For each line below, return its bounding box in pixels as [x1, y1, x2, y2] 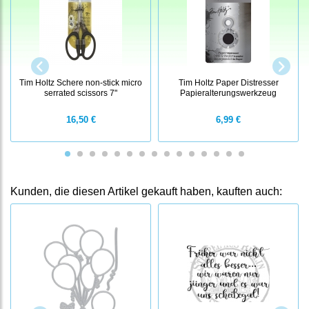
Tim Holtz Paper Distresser [178, 78, 279, 88]
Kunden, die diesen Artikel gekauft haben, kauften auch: [10, 186, 282, 198]
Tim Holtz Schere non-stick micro [19, 78, 142, 88]
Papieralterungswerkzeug [180, 88, 277, 98]
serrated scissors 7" [44, 88, 117, 98]
